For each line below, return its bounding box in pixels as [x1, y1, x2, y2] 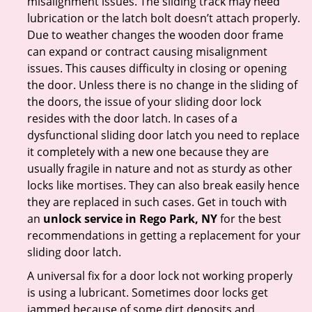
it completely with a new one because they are [27, 144, 269, 159]
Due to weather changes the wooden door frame [27, 27, 283, 42]
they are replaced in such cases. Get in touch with [27, 194, 287, 210]
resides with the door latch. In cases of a [27, 111, 237, 126]
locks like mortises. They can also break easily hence [27, 178, 299, 193]
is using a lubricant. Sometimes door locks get [27, 285, 268, 300]
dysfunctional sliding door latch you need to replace [27, 127, 299, 143]
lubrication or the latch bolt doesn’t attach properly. [27, 10, 300, 26]
